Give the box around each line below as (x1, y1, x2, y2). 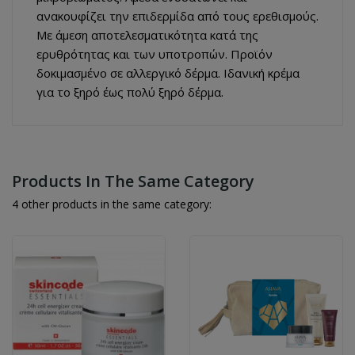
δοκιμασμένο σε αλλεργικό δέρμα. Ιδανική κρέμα (36, 64, 300, 81)
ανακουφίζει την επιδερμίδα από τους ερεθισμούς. (36, 7, 319, 24)
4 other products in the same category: (12, 196, 212, 212)
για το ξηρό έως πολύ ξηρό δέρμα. (36, 83, 223, 100)
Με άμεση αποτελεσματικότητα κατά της (36, 26, 258, 43)
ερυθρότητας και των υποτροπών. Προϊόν (36, 45, 273, 62)
